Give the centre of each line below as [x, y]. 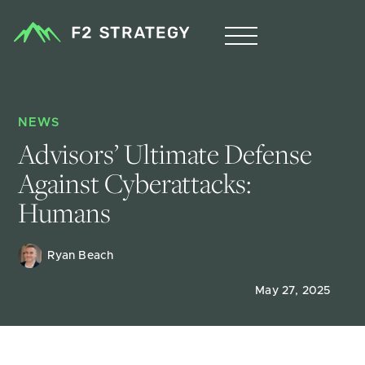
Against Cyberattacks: [138, 183]
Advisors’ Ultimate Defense [168, 154]
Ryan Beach [81, 256]
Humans [65, 212]
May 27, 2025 [293, 291]
